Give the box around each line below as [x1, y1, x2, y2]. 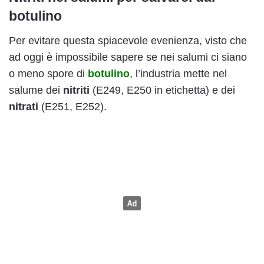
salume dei [9, 84, 63, 96]
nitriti [63, 84, 90, 96]
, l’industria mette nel [130, 67, 227, 80]
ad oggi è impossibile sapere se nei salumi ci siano [9, 51, 247, 63]
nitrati [9, 100, 38, 113]
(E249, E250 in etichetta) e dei [90, 84, 235, 96]
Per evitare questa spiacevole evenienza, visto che [9, 34, 247, 47]
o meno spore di [9, 67, 88, 80]
